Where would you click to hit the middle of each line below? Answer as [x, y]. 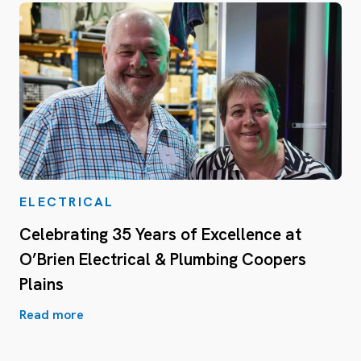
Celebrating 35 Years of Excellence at [160, 234]
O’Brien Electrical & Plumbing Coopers [163, 259]
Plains [41, 284]
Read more [52, 314]
